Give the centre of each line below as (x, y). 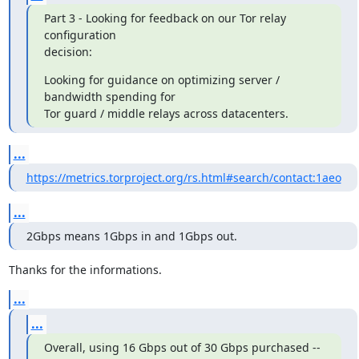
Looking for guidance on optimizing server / (161, 80)
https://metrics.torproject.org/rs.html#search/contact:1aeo (184, 177)
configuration (80, 35)
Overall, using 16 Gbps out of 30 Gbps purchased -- (184, 347)
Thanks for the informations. (85, 270)
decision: (68, 52)
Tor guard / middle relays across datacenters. (166, 113)
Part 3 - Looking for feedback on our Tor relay (165, 18)
